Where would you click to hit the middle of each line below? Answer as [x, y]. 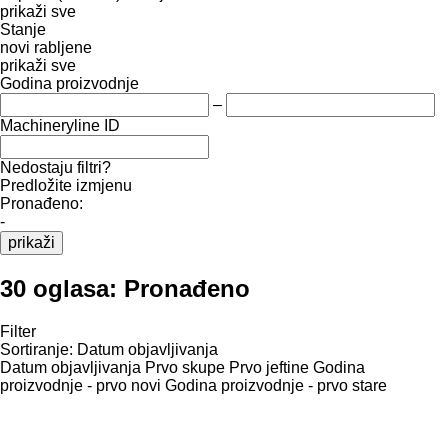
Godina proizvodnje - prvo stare [276, 385]
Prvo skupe [185, 367]
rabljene [63, 47]
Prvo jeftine [269, 367]
